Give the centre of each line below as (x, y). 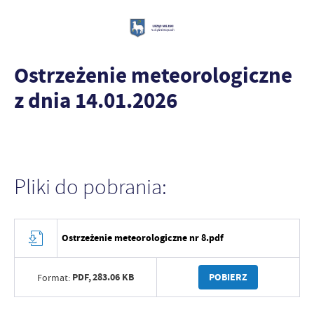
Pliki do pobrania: (90, 187)
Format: (53, 277)
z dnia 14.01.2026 (96, 101)
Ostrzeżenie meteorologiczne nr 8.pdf (143, 238)
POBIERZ (228, 277)
